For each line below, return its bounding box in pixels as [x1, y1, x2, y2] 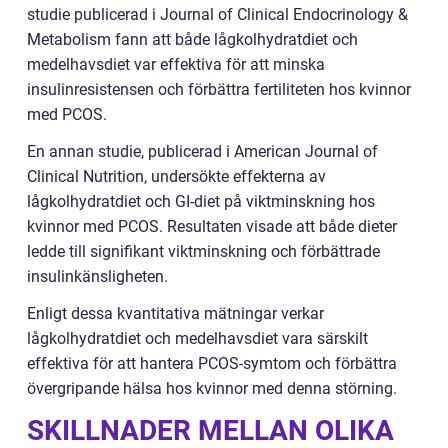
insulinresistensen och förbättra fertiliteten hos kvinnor [27, 79, 411, 99]
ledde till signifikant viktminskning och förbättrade [27, 241, 380, 261]
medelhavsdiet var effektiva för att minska [27, 54, 325, 74]
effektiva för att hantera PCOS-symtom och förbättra [27, 353, 397, 373]
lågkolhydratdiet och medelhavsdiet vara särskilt [27, 328, 368, 348]
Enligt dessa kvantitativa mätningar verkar [27, 303, 324, 323]
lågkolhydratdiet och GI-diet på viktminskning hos [27, 191, 375, 211]
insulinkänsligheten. [27, 266, 168, 286]
